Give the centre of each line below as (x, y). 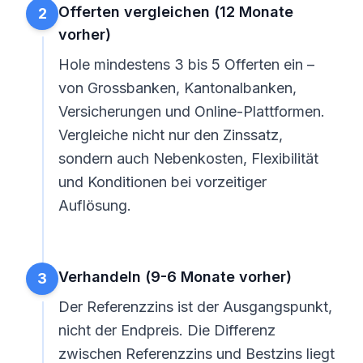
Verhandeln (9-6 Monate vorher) (175, 277)
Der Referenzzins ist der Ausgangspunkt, (195, 307)
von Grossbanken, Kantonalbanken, (177, 88)
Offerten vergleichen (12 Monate (176, 12)
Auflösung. (95, 205)
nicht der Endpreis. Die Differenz (167, 330)
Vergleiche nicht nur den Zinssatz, (171, 135)
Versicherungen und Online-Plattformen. (192, 111)
